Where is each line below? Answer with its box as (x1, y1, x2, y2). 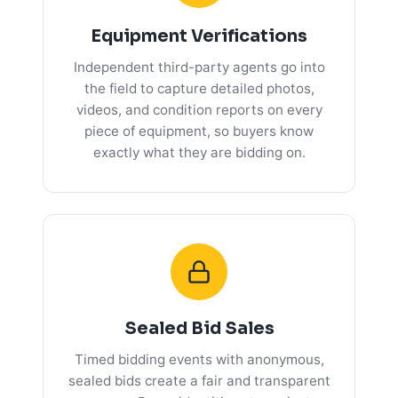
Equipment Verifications (91, 24, 307, 47)
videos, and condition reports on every (76, 100, 322, 118)
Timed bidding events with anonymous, (74, 350, 324, 368)
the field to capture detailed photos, (84, 79, 314, 97)
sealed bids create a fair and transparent (68, 371, 330, 389)
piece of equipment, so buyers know (84, 122, 314, 139)
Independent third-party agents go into (73, 58, 325, 76)
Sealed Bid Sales (123, 316, 275, 339)
